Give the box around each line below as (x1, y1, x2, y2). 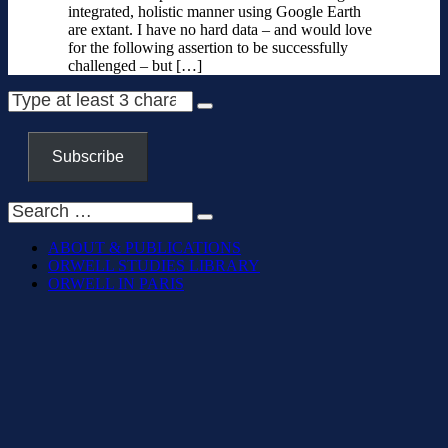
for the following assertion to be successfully (68, 39, 348, 56)
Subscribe (52, 148, 124, 165)
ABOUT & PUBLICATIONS (48, 239, 241, 256)
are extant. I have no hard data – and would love (68, 21, 372, 38)
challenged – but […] (68, 57, 202, 74)
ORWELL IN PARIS (48, 275, 184, 292)
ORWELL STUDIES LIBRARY (48, 257, 260, 274)
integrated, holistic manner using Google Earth (68, 3, 361, 20)
